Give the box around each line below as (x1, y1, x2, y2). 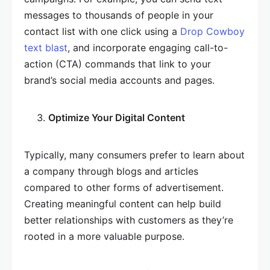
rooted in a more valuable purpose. (24, 230, 184, 242)
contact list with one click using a (24, 25, 180, 37)
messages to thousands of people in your (24, 9, 213, 21)
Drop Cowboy (180, 25, 245, 37)
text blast (24, 42, 67, 54)
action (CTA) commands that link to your (24, 58, 211, 70)
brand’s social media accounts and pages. (24, 74, 215, 86)
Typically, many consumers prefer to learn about (24, 149, 245, 161)
